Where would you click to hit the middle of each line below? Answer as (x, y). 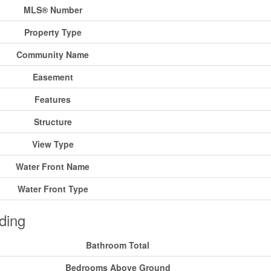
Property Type (53, 32)
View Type (53, 144)
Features (53, 100)
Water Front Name (53, 167)
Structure (53, 122)
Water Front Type (53, 189)
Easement (53, 77)
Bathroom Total (118, 245)
